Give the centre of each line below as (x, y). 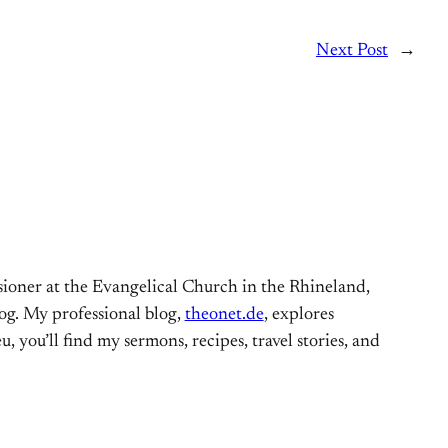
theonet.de (224, 315)
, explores (298, 315)
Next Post (352, 51)
